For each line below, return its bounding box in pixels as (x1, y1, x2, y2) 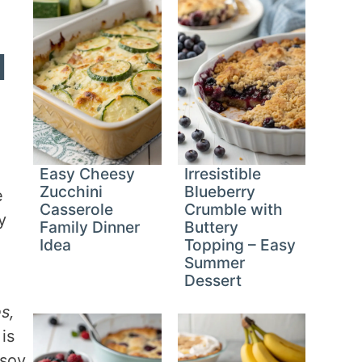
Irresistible (183, 164, 261, 184)
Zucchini (40, 182, 103, 202)
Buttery (183, 217, 238, 238)
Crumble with (183, 200, 283, 220)
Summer (183, 253, 245, 273)
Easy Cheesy (40, 164, 136, 184)
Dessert (183, 271, 242, 291)
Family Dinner (40, 217, 141, 238)
